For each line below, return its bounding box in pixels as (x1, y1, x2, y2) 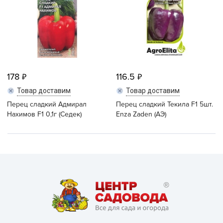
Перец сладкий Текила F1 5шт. (116, 100, 213, 109)
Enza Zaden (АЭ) (116, 110, 166, 118)
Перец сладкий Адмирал (7, 100, 87, 109)
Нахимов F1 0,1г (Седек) (7, 110, 82, 118)
